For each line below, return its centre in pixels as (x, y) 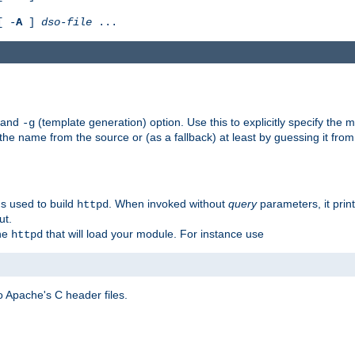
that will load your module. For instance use (153, 233)
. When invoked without (168, 203)
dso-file (67, 22)
